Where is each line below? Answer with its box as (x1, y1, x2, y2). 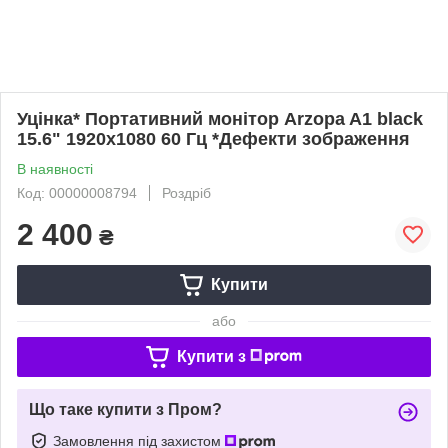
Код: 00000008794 (17, 185, 137, 201)
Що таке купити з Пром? (29, 401, 222, 418)
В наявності (17, 161, 93, 177)
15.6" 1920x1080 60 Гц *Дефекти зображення (17, 129, 410, 149)
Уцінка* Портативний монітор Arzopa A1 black (17, 109, 423, 129)
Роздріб (162, 185, 211, 201)
